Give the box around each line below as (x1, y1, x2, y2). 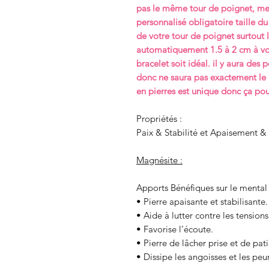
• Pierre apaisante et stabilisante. (136, 195, 268, 207)
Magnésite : (136, 154, 183, 166)
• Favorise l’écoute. (136, 223, 213, 235)
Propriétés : (136, 112, 182, 124)
